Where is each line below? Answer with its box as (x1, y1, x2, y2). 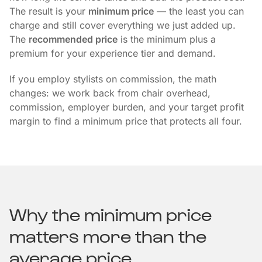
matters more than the (9, 225, 206, 246)
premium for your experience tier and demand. (9, 47, 216, 59)
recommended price (29, 33, 118, 45)
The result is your (9, 5, 88, 17)
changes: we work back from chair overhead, (9, 87, 211, 99)
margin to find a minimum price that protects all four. (9, 115, 242, 127)
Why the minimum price (9, 203, 212, 224)
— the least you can (154, 5, 244, 17)
